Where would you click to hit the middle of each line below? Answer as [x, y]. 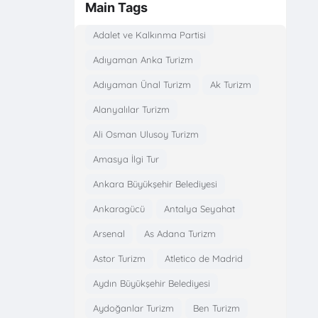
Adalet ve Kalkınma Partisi [149, 34]
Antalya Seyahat [199, 208]
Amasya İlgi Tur [126, 159]
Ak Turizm [230, 84]
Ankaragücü [119, 208]
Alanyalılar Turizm [131, 109]
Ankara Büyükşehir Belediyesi [155, 183]
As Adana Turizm [180, 233]
